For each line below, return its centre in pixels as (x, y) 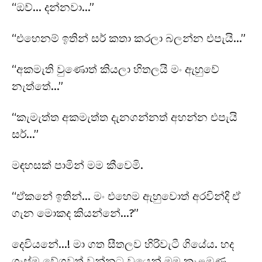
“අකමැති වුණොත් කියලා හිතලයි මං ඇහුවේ (116, 69)
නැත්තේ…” (37, 86)
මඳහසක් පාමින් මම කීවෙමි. (77, 165)
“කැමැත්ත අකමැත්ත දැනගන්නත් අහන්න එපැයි (125, 117)
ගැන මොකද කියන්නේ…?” (75, 213)
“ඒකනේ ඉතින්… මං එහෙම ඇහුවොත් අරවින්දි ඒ (126, 196)
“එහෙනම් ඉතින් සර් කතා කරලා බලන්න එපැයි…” (129, 38)
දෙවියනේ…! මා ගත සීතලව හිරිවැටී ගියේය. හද (123, 244)
